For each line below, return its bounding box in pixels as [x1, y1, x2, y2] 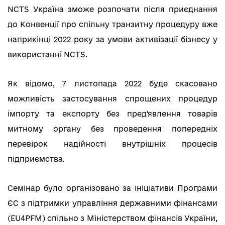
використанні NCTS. [8, 50, 89, 59]
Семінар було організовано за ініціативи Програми [8, 184, 217, 193]
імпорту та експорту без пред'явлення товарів [8, 109, 217, 119]
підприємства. [8, 155, 67, 164]
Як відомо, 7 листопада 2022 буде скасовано [8, 79, 217, 88]
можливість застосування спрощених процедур [8, 94, 217, 103]
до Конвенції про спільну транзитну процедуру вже [8, 20, 217, 29]
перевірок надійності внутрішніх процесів [8, 140, 217, 149]
